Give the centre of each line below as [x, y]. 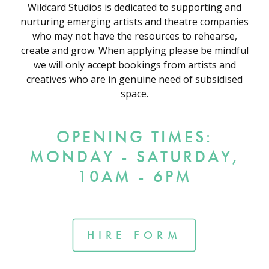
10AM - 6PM [134, 177]
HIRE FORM [134, 235]
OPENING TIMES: [134, 137]
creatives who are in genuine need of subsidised [134, 80]
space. [134, 94]
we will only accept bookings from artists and [134, 65]
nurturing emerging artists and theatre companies [134, 22]
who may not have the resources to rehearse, [134, 36]
